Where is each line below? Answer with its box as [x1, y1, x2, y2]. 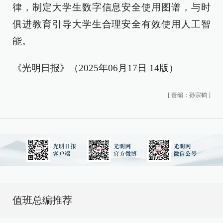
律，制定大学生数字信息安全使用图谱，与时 [12, 2, 211, 12]
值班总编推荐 [12, 195, 72, 206]
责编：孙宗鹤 [171, 92, 207, 99]
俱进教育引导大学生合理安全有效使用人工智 [12, 19, 211, 29]
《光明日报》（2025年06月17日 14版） [12, 63, 178, 73]
